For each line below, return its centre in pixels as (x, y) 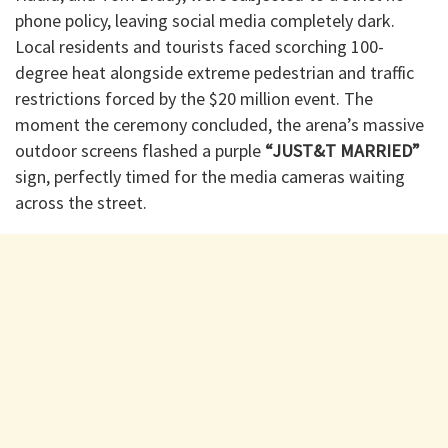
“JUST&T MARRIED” (342, 151)
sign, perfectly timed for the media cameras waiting (210, 177)
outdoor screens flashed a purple (140, 151)
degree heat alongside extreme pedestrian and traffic (214, 73)
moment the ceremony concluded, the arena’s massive (219, 125)
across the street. (81, 203)
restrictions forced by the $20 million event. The (194, 99)
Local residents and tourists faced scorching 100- (199, 47)
